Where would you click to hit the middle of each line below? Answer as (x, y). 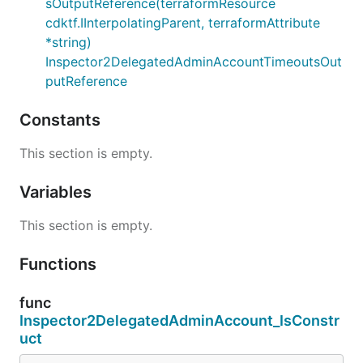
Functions (60, 264)
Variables (58, 192)
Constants (62, 120)
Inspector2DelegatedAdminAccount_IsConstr (179, 320)
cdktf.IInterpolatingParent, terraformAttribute (183, 22)
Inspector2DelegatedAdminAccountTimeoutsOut (194, 61)
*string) (68, 42)
